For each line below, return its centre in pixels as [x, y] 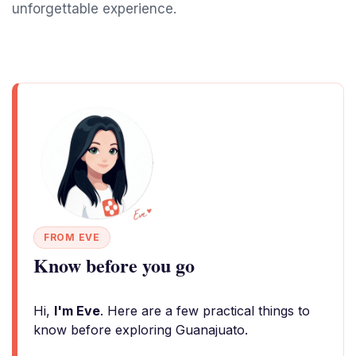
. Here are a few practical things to [205, 311]
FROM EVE [72, 237]
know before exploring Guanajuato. [141, 330]
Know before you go [114, 265]
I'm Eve [77, 311]
